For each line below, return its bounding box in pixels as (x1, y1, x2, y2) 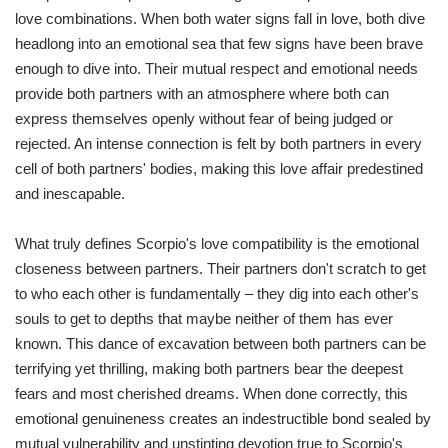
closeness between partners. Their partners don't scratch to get (15, 260, 426, 278)
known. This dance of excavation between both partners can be (15, 335, 426, 353)
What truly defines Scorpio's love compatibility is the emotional (15, 235, 419, 253)
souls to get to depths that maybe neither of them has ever (15, 310, 393, 328)
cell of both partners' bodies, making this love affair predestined (15, 160, 423, 178)
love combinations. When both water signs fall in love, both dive (15, 10, 425, 28)
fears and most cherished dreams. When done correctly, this (15, 385, 408, 403)
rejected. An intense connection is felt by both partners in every (15, 135, 422, 153)
